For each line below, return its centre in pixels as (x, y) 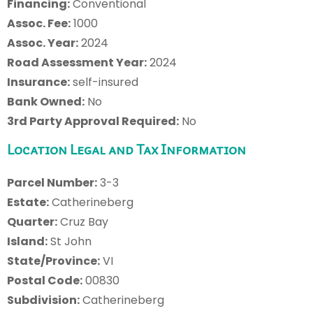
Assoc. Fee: (39, 23)
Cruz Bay (83, 221)
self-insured (104, 82)
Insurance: (38, 82)
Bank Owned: (46, 101)
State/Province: (53, 261)
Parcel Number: (52, 182)
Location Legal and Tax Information (126, 149)
